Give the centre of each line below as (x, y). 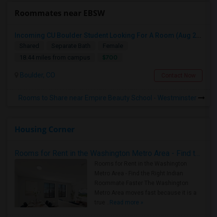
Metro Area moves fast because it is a (146, 193)
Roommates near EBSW (60, 13)
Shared (29, 46)
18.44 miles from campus (55, 57)
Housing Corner (45, 129)
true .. (102, 202)
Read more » (126, 202)
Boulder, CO (37, 75)
